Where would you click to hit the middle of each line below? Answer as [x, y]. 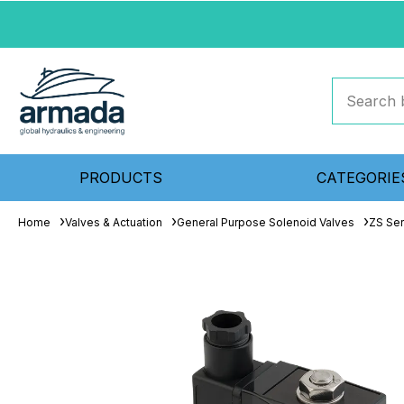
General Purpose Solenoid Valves [266, 222]
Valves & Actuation [114, 222]
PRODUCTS [121, 178]
